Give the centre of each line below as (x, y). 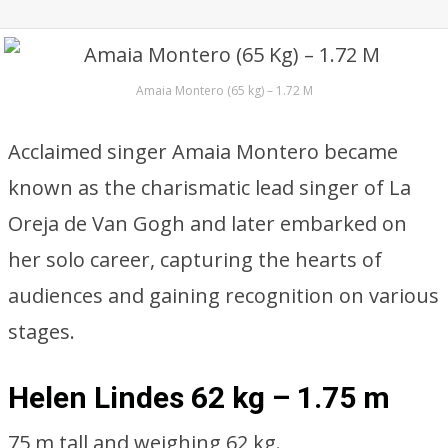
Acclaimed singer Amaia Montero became (203, 151)
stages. (41, 331)
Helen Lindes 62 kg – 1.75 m (199, 397)
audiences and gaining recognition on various (223, 295)
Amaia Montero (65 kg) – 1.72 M (224, 90)
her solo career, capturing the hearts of (195, 259)
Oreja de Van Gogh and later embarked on (207, 223)
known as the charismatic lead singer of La (209, 187)
